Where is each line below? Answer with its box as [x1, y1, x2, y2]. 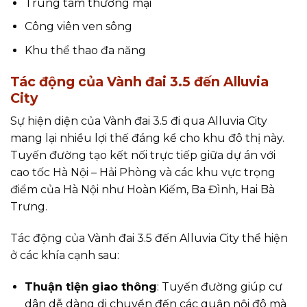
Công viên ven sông [24, 20, 132, 34]
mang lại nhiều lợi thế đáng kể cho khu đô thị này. [10, 132, 284, 145]
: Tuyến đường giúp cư [156, 280, 282, 293]
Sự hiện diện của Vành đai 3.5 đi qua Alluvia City [10, 114, 267, 128]
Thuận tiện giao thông [24, 280, 157, 293]
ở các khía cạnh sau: [10, 249, 119, 262]
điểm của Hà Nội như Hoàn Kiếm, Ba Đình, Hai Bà [10, 183, 275, 197]
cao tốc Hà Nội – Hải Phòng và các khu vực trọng [10, 166, 275, 180]
